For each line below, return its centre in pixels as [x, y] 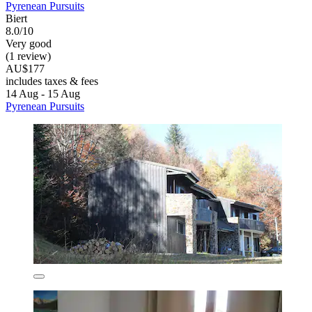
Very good [29, 43]
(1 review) [28, 56]
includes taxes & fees [52, 81]
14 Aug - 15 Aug [43, 93]
